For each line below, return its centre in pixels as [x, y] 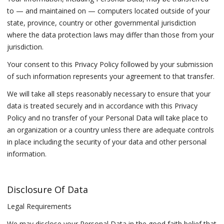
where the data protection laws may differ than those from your [111, 35]
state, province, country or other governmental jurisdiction [102, 23]
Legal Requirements [39, 206]
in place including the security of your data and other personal [107, 142]
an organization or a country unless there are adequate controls [111, 130]
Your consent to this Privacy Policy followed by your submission [110, 64]
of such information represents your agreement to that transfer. [111, 76]
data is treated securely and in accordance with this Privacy [102, 106]
